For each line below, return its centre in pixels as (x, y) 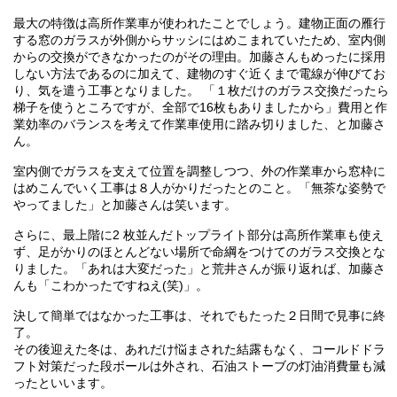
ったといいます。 (62, 383)
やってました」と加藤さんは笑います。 (125, 205)
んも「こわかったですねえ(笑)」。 (110, 286)
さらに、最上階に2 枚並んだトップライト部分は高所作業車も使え (198, 235)
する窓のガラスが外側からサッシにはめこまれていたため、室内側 (199, 40)
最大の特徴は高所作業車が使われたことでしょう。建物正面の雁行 (199, 23)
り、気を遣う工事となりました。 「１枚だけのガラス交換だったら (201, 91)
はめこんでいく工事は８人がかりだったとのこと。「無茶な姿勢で (199, 188)
